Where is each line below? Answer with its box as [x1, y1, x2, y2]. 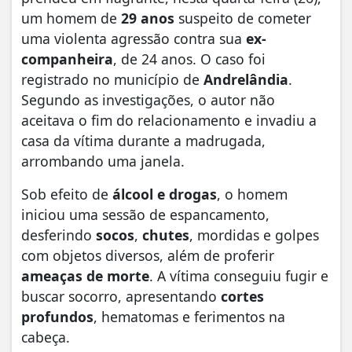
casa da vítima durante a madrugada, [21, 131, 266, 151]
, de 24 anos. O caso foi [113, 49, 266, 69]
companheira [21, 49, 113, 69]
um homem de [21, 9, 121, 28]
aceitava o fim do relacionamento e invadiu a [21, 111, 317, 130]
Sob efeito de [21, 185, 112, 204]
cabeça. [21, 328, 70, 347]
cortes [221, 287, 264, 306]
